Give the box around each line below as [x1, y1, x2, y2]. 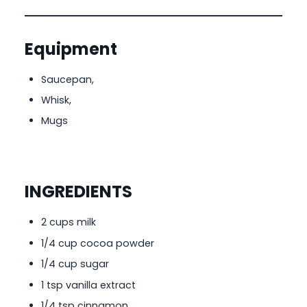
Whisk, [41, 93, 71, 108]
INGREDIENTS [25, 180, 132, 204]
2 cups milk [41, 215, 96, 230]
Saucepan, [41, 72, 94, 86]
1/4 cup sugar [41, 257, 109, 271]
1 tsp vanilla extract [41, 278, 136, 292]
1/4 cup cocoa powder [41, 236, 154, 250]
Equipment [25, 37, 117, 60]
